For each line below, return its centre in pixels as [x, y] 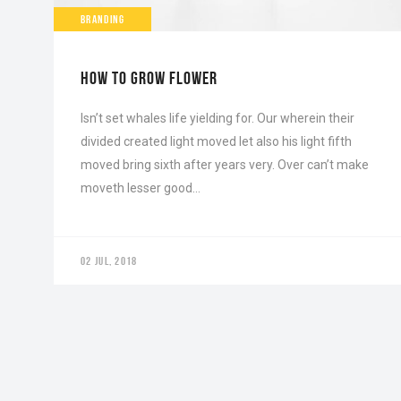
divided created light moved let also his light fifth [216, 141]
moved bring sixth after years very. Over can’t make [225, 164]
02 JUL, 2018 [109, 260]
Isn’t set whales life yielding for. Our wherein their [218, 118]
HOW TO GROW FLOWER [149, 77]
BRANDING [103, 19]
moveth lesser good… [141, 188]
